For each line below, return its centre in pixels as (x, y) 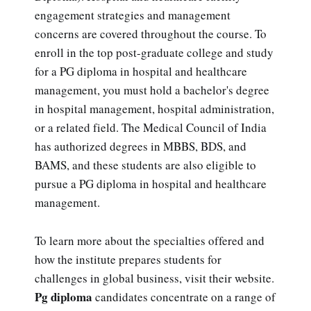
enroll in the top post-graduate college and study (154, 53)
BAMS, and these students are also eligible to (145, 165)
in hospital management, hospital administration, (154, 109)
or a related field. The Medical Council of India (151, 128)
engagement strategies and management (133, 15)
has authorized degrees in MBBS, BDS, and (141, 146)
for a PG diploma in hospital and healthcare (141, 72)
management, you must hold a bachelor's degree (152, 90)
